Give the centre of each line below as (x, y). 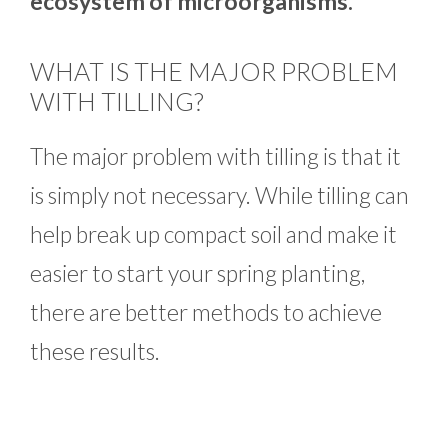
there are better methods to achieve (206, 311)
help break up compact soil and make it (213, 233)
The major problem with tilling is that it (215, 155)
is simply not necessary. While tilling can (219, 194)
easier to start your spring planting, (197, 272)
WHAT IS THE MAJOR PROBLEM (214, 70)
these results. (95, 350)
